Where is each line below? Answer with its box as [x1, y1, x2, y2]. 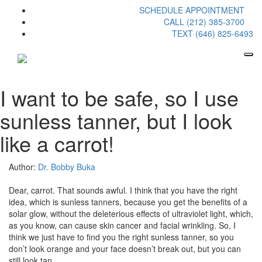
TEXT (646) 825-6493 [172, 27, 253, 39]
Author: [9, 160, 38, 173]
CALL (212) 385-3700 [164, 15, 244, 27]
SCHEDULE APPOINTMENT [139, 4, 244, 16]
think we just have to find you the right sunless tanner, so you [9, 230, 234, 243]
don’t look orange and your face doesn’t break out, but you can [9, 242, 241, 254]
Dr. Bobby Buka [38, 160, 95, 173]
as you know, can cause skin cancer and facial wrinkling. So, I [9, 219, 236, 231]
